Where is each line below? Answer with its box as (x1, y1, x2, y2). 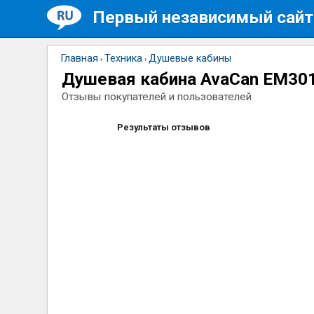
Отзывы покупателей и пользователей (62, 90, 252, 103)
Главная (61, 53, 99, 64)
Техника (104, 53, 143, 64)
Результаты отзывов (117, 122, 211, 132)
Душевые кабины (149, 53, 232, 64)
